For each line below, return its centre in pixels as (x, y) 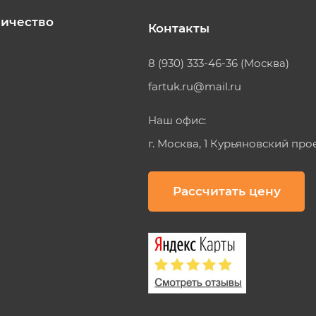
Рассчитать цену (226, 191)
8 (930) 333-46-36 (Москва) (219, 63)
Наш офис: (177, 120)
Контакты (179, 28)
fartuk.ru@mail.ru (195, 86)
